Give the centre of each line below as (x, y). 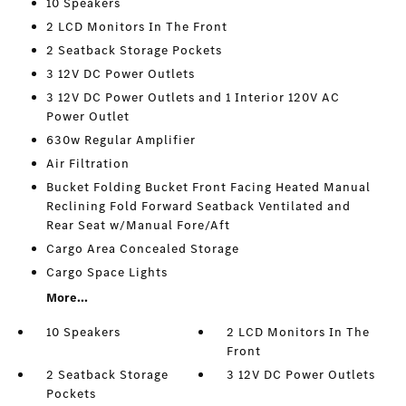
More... (67, 298)
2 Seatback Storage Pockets (134, 51)
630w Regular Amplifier (121, 140)
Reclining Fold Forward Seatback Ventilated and (198, 207)
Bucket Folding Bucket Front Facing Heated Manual (208, 188)
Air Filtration (87, 164)
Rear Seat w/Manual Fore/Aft (138, 226)
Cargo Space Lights (106, 273)
